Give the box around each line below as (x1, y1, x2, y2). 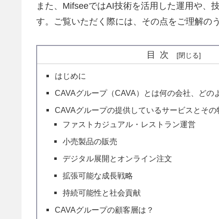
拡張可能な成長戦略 (63, 171, 133, 180)
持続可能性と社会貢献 (63, 188, 141, 197)
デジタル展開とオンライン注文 (63, 154, 173, 163)
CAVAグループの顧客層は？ (55, 205, 154, 215)
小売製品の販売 (63, 137, 118, 146)
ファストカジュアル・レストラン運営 (63, 120, 196, 129)
